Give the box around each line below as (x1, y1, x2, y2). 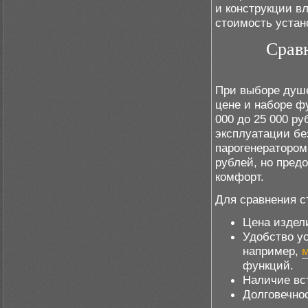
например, (243, 244, 302, 258)
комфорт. (215, 170, 264, 184)
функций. (243, 258, 294, 272)
